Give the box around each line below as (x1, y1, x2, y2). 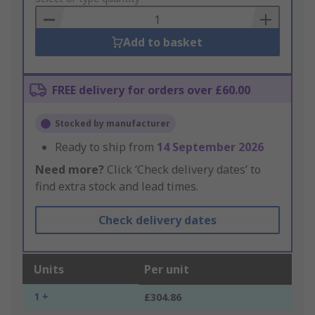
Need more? (35, 162, 104, 178)
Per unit (144, 262, 189, 278)
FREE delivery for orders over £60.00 (52, 82, 250, 98)
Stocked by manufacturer (55, 117, 170, 130)
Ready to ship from (55, 139, 157, 155)
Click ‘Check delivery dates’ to (104, 162, 261, 178)
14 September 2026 (157, 139, 264, 155)
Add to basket (123, 34, 203, 51)
